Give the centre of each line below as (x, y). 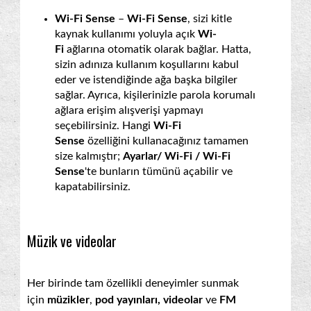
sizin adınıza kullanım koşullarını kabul (147, 64)
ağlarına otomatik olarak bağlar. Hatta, (159, 49)
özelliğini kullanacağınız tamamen (167, 141)
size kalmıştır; (89, 156)
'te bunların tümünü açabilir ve (159, 171)
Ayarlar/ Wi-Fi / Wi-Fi (177, 156)
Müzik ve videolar (72, 241)
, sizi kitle (210, 18)
